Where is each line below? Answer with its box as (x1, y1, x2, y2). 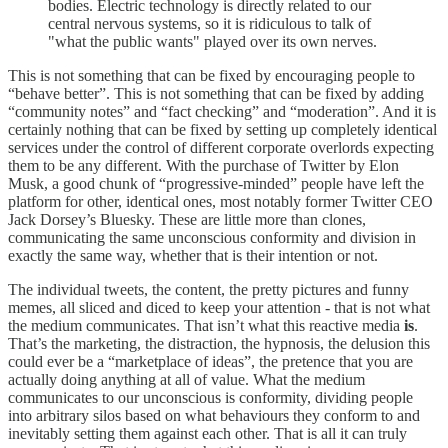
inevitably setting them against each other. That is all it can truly (8, 424, 407, 442)
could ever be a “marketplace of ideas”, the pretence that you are (8, 352, 413, 370)
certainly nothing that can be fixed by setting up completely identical (8, 120, 437, 138)
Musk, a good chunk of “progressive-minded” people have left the (8, 174, 424, 192)
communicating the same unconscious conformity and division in (8, 228, 416, 246)
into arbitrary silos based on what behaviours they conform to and (8, 406, 420, 424)
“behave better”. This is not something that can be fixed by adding (8, 84, 424, 102)
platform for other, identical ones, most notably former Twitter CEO (8, 192, 433, 210)
